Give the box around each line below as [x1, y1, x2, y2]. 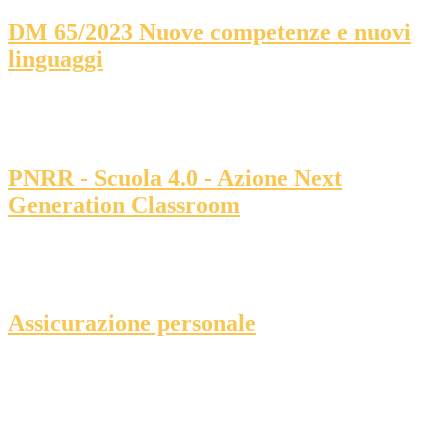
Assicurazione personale [8, 310, 256, 337]
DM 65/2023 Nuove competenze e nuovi [8, 18, 411, 45]
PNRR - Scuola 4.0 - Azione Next [8, 164, 342, 191]
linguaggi [8, 45, 103, 72]
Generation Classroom [8, 191, 240, 218]
